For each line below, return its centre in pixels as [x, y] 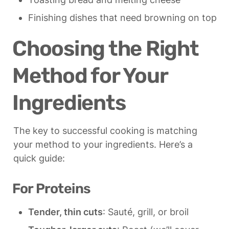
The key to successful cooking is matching [105, 131]
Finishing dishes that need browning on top [122, 18]
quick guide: [39, 158]
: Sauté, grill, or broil [146, 212]
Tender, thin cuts [65, 212]
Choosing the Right [106, 48]
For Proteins [52, 189]
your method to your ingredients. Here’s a [103, 145]
